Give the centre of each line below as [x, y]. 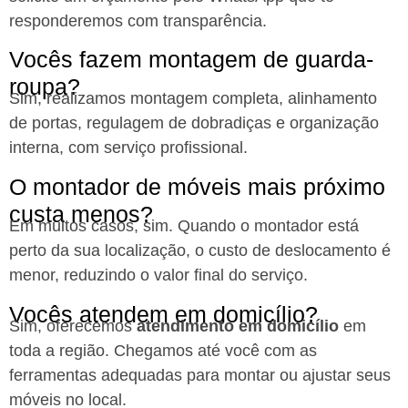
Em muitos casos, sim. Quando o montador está [184, 226]
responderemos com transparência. [138, 20]
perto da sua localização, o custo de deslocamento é [200, 251]
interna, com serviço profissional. [128, 148]
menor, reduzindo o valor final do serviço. [158, 275]
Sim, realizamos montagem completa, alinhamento [193, 99]
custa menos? [81, 214]
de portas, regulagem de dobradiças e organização [194, 123]
